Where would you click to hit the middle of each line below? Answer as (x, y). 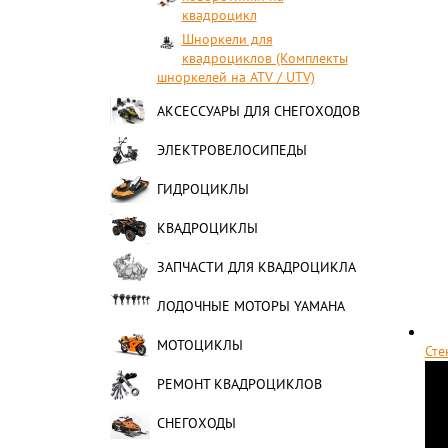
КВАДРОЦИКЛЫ (207, 228)
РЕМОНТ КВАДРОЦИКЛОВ (239, 384)
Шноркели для (227, 39)
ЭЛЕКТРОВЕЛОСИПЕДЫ (231, 150)
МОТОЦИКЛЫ (199, 345)
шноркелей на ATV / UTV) (235, 77)
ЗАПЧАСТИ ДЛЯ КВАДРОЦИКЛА (256, 267)
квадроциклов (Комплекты (264, 58)
